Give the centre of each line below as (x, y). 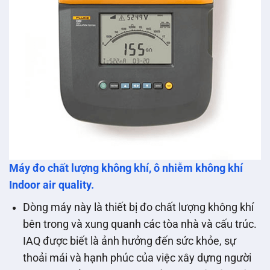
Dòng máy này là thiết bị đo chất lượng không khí (138, 207)
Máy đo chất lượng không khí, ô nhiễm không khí (126, 168)
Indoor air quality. (52, 185)
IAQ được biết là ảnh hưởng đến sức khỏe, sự (129, 241)
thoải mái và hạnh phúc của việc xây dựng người (137, 258)
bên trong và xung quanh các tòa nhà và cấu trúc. (140, 224)
